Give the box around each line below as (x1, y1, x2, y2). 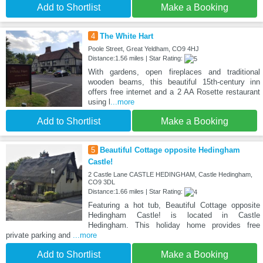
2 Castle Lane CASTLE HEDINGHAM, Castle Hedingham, (87, 171, 252, 178)
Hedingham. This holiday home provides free (87, 221, 260, 230)
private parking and (6, 231, 73, 240)
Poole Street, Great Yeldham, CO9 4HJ (87, 45, 199, 53)
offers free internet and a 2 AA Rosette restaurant (87, 87, 260, 97)
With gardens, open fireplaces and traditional (87, 68, 260, 77)
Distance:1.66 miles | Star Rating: (87, 188, 184, 195)
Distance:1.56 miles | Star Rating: (87, 55, 184, 62)
